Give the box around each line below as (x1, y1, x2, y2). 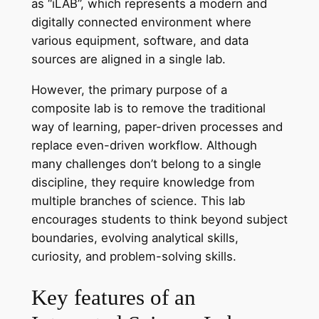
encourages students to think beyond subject (31, 211, 288, 226)
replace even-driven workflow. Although (31, 137, 257, 152)
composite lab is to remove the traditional (31, 100, 266, 115)
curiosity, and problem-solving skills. (31, 249, 236, 263)
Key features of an (31, 284, 196, 310)
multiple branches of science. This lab (31, 193, 245, 208)
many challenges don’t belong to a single (31, 156, 261, 171)
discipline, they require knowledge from (31, 174, 255, 189)
